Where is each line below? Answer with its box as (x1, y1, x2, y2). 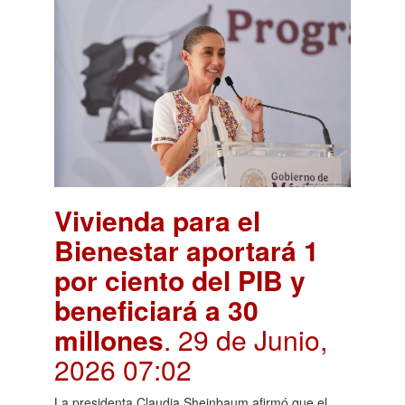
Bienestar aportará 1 (54, 231, 319, 270)
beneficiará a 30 (54, 290, 259, 330)
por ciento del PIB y (54, 260, 306, 300)
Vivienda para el (54, 201, 260, 240)
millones (54, 320, 164, 360)
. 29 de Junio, (164, 320, 327, 360)
